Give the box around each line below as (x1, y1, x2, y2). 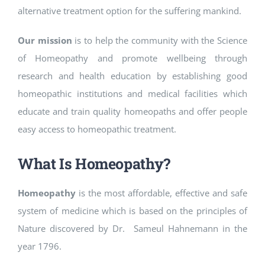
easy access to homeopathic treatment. (18, 122, 176, 135)
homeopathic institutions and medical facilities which (18, 87, 247, 99)
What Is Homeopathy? (18, 153, 170, 173)
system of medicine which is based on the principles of (18, 204, 247, 216)
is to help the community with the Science (72, 34, 248, 46)
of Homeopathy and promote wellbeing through (18, 51, 247, 64)
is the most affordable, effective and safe (79, 186, 247, 199)
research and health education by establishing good (18, 69, 247, 82)
